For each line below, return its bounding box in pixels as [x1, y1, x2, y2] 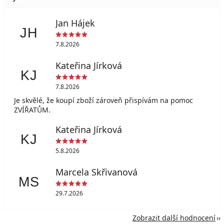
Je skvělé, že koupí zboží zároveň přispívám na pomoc [14, 95, 193, 105]
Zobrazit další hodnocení [132, 212, 215, 222]
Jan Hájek [55, 17, 95, 29]
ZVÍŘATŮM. [14, 104, 50, 114]
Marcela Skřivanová [55, 166, 137, 178]
